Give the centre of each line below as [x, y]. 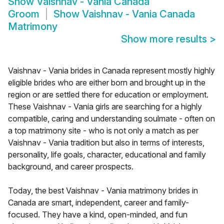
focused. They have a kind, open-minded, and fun [98, 215]
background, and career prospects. [71, 167]
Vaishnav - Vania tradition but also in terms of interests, [106, 143]
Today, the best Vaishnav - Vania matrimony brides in [103, 191]
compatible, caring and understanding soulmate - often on [111, 119]
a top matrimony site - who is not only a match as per [103, 131]
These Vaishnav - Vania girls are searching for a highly [105, 107]
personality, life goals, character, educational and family [107, 155]
